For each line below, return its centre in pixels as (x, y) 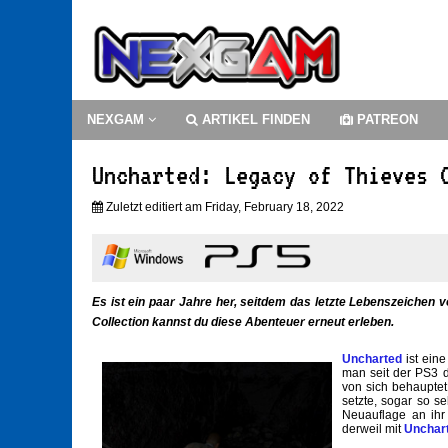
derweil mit (373, 429)
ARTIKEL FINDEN (254, 120)
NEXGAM (117, 120)
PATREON (385, 120)
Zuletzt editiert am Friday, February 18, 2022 (223, 207)
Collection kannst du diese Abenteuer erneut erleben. (243, 322)
